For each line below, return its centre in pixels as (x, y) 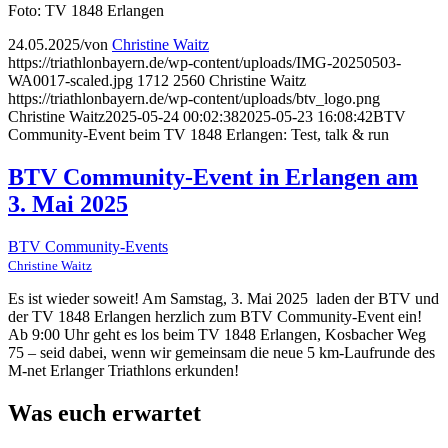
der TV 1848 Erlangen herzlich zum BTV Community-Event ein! (215, 316)
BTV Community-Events (88, 246)
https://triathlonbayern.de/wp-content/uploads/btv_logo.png (194, 99)
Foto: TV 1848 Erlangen (86, 11)
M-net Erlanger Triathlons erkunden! (123, 370)
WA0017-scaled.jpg (70, 81)
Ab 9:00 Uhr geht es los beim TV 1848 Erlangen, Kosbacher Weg (217, 334)
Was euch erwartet (104, 412)
